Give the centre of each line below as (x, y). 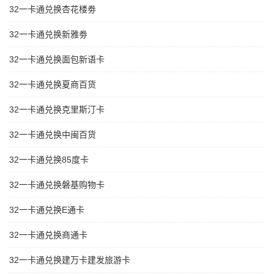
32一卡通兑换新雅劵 (48, 35)
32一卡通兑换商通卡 (48, 235)
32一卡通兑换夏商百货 (53, 85)
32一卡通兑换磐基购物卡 (57, 185)
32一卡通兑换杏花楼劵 (53, 9)
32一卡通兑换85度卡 (49, 160)
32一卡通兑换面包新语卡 (57, 60)
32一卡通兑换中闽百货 (53, 135)
